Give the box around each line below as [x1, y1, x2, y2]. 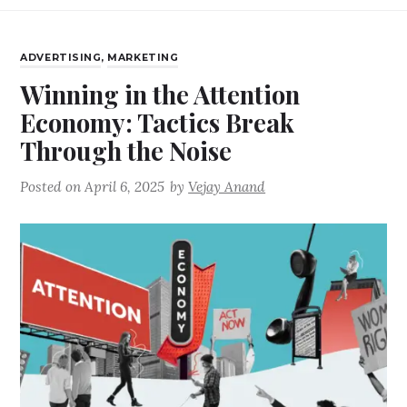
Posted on [20, 178, 85, 196]
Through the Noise [20, 134, 233, 168]
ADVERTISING [20, 52, 102, 65]
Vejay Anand [188, 178, 266, 196]
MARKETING [107, 52, 179, 65]
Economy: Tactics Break [20, 105, 295, 140]
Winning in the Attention [20, 77, 301, 112]
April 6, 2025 [84, 178, 165, 196]
